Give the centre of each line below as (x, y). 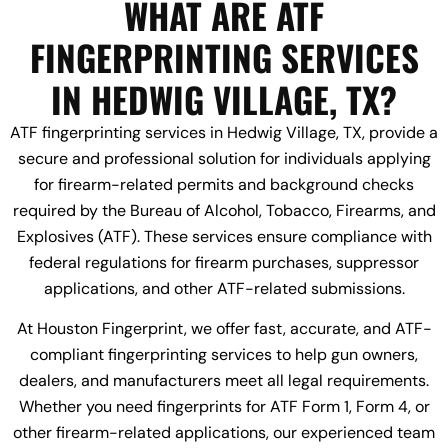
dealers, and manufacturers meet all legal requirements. (224, 381)
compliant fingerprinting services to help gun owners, (224, 355)
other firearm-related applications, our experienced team (224, 433)
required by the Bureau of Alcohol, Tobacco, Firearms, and (224, 211)
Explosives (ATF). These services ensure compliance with (224, 237)
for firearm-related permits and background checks (224, 185)
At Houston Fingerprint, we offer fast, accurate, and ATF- (224, 329)
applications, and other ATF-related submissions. (224, 289)
